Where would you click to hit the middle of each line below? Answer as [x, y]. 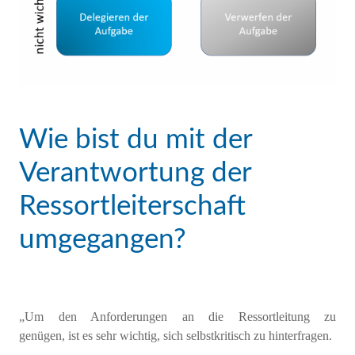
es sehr [99, 335]
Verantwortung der [135, 173]
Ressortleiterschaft [132, 206]
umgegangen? [103, 239]
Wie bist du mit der [136, 139]
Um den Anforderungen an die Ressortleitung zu [180, 316]
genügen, [42, 335]
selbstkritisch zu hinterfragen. [259, 335]
